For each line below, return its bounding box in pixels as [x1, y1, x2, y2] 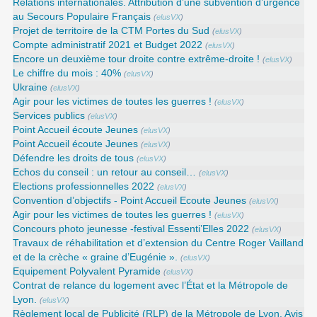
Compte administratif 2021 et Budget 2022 [13, 40, 203, 51]
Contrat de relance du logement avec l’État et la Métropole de [13, 280, 289, 292]
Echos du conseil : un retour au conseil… [13, 167, 197, 178]
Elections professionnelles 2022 [13, 181, 155, 192]
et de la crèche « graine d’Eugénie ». [13, 252, 178, 263]
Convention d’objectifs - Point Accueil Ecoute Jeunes [13, 195, 247, 207]
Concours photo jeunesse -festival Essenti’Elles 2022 [13, 224, 250, 235]
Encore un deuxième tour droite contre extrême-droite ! [13, 54, 260, 65]
